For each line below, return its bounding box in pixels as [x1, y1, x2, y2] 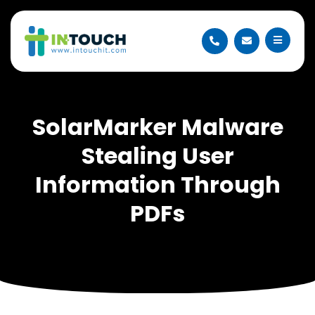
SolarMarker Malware [32, 110, 283, 143]
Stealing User [81, 139, 234, 172]
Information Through [34, 168, 281, 200]
